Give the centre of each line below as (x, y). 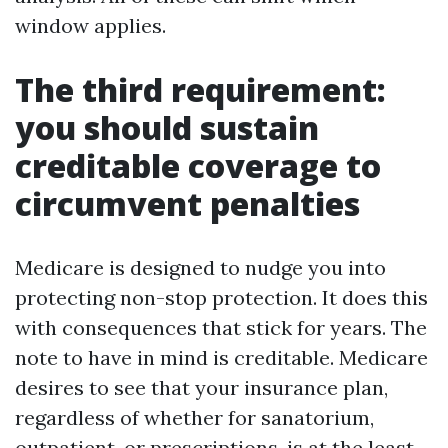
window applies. (90, 25)
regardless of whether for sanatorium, (194, 417)
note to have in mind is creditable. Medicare (221, 357)
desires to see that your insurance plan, (201, 387)
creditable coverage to (198, 165)
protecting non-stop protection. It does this (221, 297)
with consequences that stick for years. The (221, 327)
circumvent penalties (187, 203)
